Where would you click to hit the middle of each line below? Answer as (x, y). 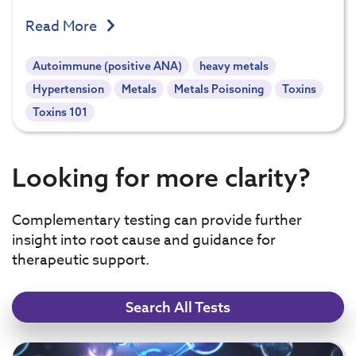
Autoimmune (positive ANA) (108, 66)
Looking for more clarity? (161, 177)
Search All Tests (178, 307)
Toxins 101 (60, 112)
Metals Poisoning (219, 89)
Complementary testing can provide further (157, 220)
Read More (63, 27)
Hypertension (69, 89)
